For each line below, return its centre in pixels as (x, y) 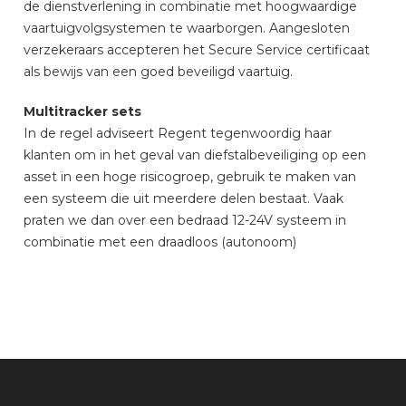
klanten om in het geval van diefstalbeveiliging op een (195, 155)
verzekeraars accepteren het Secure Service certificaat (197, 50)
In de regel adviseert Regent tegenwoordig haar (178, 133)
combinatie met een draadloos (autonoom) (160, 242)
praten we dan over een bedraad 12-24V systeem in (185, 220)
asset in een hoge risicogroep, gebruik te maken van (190, 177)
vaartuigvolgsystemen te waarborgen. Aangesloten (187, 28)
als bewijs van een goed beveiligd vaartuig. (159, 72)
